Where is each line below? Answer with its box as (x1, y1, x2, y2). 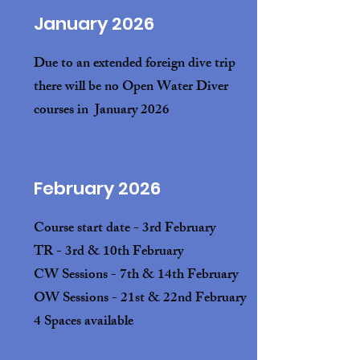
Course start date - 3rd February (34, 217, 215, 241)
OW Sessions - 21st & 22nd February (34, 287, 249, 311)
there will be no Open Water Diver (34, 76, 228, 100)
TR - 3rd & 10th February (34, 240, 183, 264)
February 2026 (34, 176, 161, 201)
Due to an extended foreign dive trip (34, 52, 235, 76)
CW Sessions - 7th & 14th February (34, 264, 238, 288)
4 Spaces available (34, 310, 133, 334)
